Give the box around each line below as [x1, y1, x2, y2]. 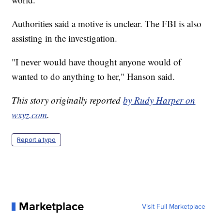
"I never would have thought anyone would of [12, 56, 182, 68]
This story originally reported [12, 94, 124, 107]
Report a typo [17, 136, 56, 144]
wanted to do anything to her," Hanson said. [12, 70, 175, 83]
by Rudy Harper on [123, 94, 196, 107]
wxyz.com [12, 108, 47, 121]
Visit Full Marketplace [141, 201, 205, 212]
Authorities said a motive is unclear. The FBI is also [12, 17, 202, 30]
